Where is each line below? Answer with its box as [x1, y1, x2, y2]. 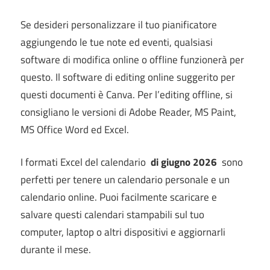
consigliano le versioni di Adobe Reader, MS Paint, [20, 104, 236, 120]
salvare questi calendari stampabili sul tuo [20, 207, 204, 223]
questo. [20, 69, 55, 85]
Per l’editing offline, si [137, 86, 233, 102]
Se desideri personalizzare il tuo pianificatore [20, 16, 217, 33]
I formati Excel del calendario [20, 154, 151, 171]
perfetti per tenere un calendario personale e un [20, 172, 230, 188]
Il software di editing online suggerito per [55, 69, 235, 85]
